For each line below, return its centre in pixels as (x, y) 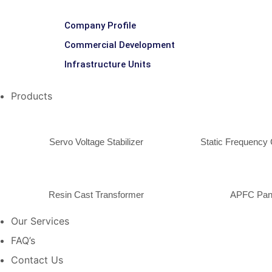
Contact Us (37, 260)
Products (32, 96)
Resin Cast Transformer (97, 195)
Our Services (40, 221)
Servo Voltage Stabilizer (97, 142)
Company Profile (100, 25)
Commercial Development (120, 45)
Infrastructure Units (107, 64)
